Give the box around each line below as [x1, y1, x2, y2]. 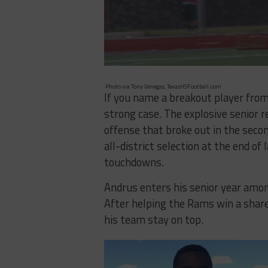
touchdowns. [104, 153, 164, 170]
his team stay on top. [104, 211, 203, 228]
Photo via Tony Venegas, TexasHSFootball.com [104, 81, 221, 91]
